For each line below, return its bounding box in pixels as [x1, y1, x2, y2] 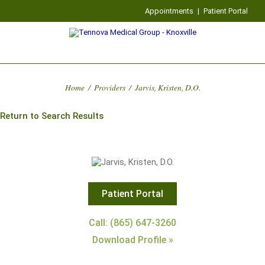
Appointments [145, 7, 194, 15]
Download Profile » [92, 234, 173, 245]
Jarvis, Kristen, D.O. [134, 82, 201, 93]
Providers [93, 82, 125, 93]
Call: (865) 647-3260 [89, 217, 176, 228]
